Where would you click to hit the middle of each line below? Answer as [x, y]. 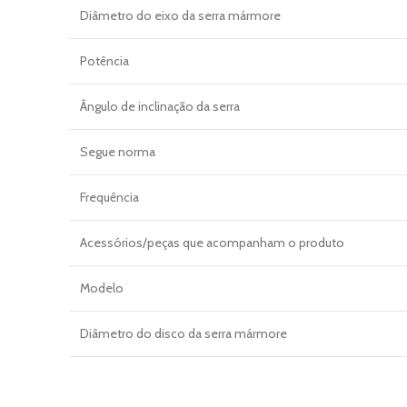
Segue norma [118, 151]
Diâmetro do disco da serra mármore [184, 333]
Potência [104, 60]
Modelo [102, 288]
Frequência [109, 197]
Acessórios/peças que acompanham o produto [212, 242]
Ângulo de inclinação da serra [160, 106]
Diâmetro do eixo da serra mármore [180, 15]
